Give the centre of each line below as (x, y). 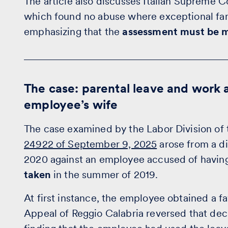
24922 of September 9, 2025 (91, 144)
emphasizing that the (73, 32)
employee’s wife (71, 105)
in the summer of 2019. (104, 175)
